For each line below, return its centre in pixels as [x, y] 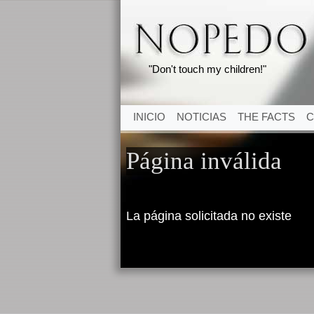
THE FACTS [266, 117]
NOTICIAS [202, 117]
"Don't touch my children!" [207, 69]
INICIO [149, 117]
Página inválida [204, 161]
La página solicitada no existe [209, 216]
